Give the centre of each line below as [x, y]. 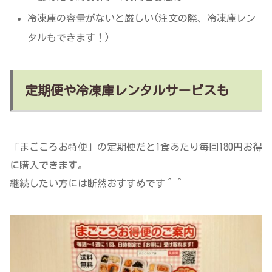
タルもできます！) [69, 38]
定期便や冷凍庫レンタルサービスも [127, 90]
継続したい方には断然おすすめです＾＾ [97, 184]
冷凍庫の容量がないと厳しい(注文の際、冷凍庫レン [142, 19]
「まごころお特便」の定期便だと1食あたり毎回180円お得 [136, 147]
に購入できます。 [49, 165]
